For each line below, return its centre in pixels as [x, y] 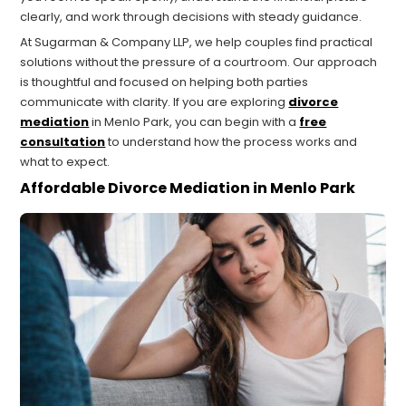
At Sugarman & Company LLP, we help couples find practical [197, 43]
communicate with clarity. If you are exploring [155, 102]
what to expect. [65, 162]
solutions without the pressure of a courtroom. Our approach [199, 63]
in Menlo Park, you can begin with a [194, 122]
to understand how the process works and [232, 142]
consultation [63, 142]
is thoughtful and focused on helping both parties [164, 82]
